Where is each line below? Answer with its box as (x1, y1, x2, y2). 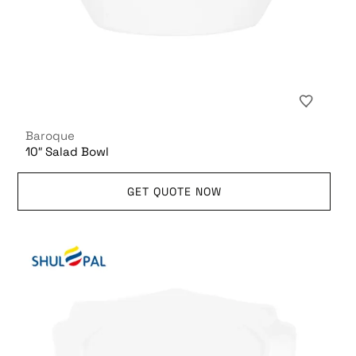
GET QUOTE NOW (126, 184, 222, 199)
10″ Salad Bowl (25, 143, 110, 159)
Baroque (25, 127, 75, 143)
